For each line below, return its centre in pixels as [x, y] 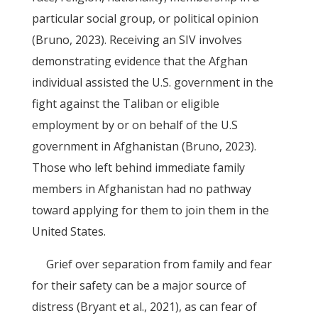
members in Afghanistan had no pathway [141, 189]
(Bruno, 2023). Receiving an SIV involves [137, 40]
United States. [68, 231]
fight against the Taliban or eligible [125, 104]
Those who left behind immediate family [138, 168]
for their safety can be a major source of [139, 285]
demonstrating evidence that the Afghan [139, 61]
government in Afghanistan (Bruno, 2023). [144, 146]
